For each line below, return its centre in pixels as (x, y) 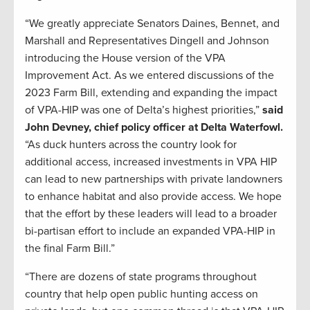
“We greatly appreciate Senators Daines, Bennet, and (152, 23)
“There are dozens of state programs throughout (141, 276)
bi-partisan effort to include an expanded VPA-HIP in (150, 231)
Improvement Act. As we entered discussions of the (149, 75)
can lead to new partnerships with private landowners (154, 179)
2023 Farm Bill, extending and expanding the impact (151, 92)
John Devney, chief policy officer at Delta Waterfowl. (154, 127)
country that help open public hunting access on (142, 294)
